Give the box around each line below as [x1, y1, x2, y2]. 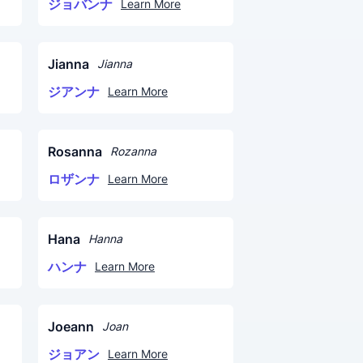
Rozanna [110, 144, 156, 158]
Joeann [48, 318, 94, 335]
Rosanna [48, 143, 102, 160]
